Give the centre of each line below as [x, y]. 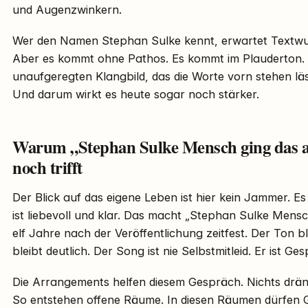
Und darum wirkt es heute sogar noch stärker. [136, 95]
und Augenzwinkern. [67, 9]
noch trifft [47, 167]
